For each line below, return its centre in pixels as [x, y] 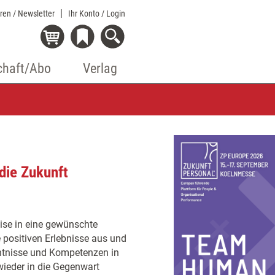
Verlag [100, 68]
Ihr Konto [85, 14]
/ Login [113, 14]
